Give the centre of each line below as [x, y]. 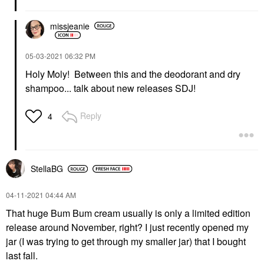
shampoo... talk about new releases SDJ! [110, 88]
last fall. [23, 256]
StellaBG [47, 169]
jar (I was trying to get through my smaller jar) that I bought [126, 242]
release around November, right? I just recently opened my [127, 227]
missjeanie [70, 26]
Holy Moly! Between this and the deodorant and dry [133, 74]
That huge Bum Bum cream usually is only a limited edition [128, 213]
